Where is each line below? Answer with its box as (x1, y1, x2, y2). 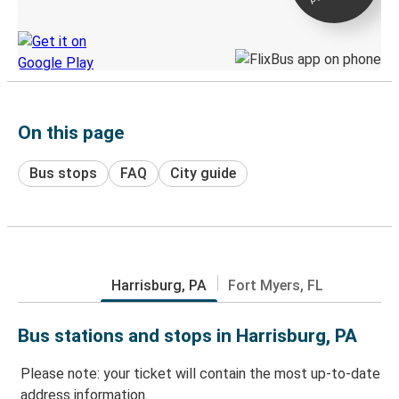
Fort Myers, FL (228, 276, 323, 294)
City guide (170, 164, 236, 182)
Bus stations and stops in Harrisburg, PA (18, 324, 357, 346)
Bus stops (29, 164, 97, 182)
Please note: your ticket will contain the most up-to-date (20, 365, 380, 383)
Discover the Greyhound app (18, 10, 152, 23)
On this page (18, 121, 124, 143)
